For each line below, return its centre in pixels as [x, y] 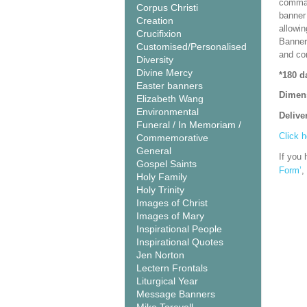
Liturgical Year [167, 281]
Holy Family [162, 177]
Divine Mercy [164, 73]
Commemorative [172, 138]
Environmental [168, 112]
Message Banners [176, 294]
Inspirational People [179, 229]
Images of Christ [172, 203]
